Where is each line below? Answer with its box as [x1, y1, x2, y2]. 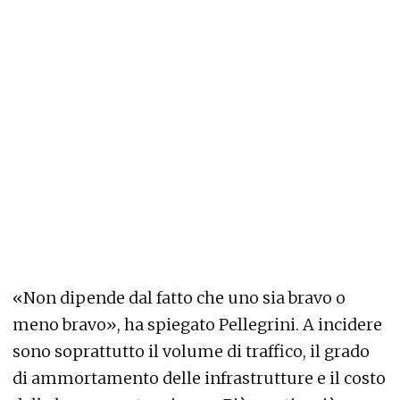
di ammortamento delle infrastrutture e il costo [12, 368, 386, 388]
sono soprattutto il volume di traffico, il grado [12, 341, 370, 362]
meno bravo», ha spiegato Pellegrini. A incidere [12, 314, 382, 335]
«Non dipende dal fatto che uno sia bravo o [12, 287, 346, 308]
